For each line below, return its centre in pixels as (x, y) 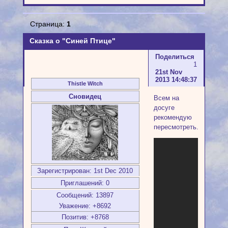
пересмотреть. (176, 127)
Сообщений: (75, 195)
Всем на (166, 98)
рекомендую (173, 117)
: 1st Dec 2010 (111, 170)
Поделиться (175, 57)
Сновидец (85, 96)
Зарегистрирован (64, 170)
